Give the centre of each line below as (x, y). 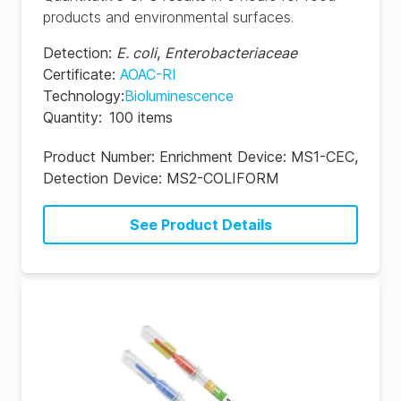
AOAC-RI (148, 74)
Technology (82, 96)
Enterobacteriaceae (231, 53)
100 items (141, 117)
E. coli (137, 53)
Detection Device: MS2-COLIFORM (161, 178)
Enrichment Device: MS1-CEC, (259, 157)
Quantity (71, 117)
